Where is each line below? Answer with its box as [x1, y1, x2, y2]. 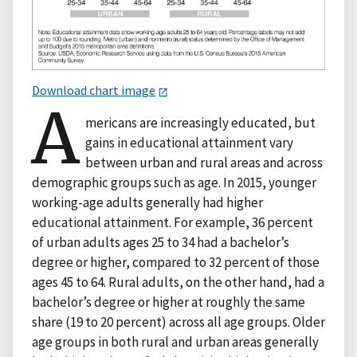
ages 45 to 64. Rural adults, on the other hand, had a [32, 273, 324, 291]
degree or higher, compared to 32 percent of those [32, 253, 320, 271]
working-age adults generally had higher [32, 193, 263, 211]
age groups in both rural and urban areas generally [32, 332, 319, 351]
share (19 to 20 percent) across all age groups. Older [32, 312, 325, 331]
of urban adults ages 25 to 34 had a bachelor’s [32, 233, 289, 251]
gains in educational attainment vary [85, 133, 294, 151]
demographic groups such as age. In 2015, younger [32, 173, 316, 191]
